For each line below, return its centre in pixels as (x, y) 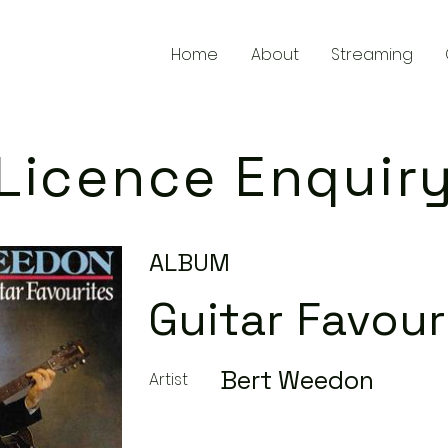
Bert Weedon (297, 380)
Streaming (372, 54)
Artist (168, 379)
